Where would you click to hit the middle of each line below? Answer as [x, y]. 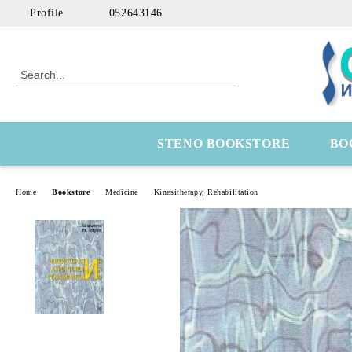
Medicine [122, 192]
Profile [47, 13]
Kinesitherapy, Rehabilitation [206, 192]
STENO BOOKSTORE [224, 143]
